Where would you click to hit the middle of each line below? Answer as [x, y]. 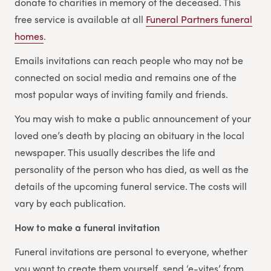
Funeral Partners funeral [199, 19]
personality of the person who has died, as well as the [132, 169]
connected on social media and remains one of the [126, 77]
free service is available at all [80, 19]
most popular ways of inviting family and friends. [121, 94]
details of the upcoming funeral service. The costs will [131, 186]
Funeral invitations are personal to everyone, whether [131, 251]
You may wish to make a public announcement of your [133, 118]
